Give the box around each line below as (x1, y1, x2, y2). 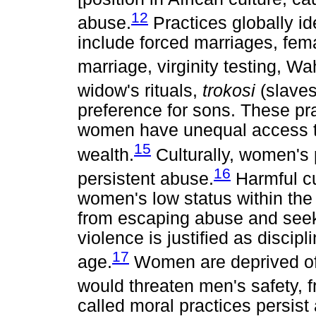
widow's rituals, (78, 81, 202, 101)
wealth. (78, 145, 134, 164)
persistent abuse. (78, 169, 214, 188)
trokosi (202, 81, 260, 101)
